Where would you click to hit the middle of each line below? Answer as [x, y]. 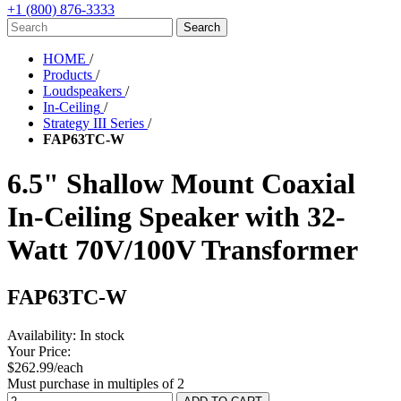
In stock [102, 336]
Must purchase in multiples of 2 [96, 384]
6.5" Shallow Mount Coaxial [181, 183]
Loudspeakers [82, 91]
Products [68, 75]
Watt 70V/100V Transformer [183, 249]
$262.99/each [45, 368]
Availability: [42, 336]
